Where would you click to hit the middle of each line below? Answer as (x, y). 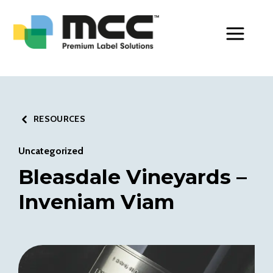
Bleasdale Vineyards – (133, 177)
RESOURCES (60, 119)
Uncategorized (51, 151)
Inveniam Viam (96, 202)
